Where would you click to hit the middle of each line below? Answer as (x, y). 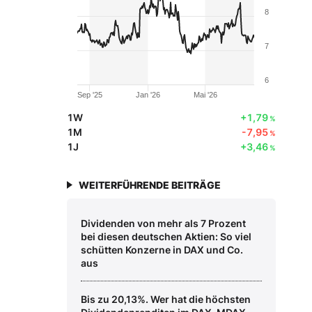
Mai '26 (206, 95)
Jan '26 (148, 95)
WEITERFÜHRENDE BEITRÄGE (150, 185)
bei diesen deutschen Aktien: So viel (166, 237)
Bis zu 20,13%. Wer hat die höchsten (166, 299)
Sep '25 (90, 95)
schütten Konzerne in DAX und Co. (162, 250)
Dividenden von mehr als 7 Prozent (163, 224)
